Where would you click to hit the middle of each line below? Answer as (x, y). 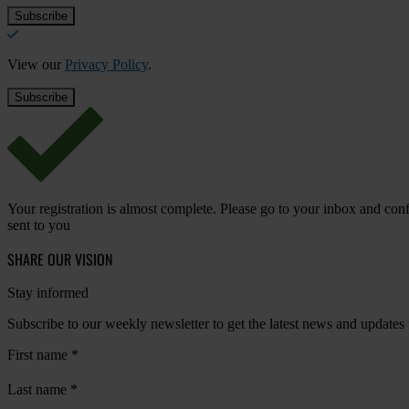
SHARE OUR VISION (60, 259)
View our (36, 64)
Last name (39, 389)
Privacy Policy (106, 64)
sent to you (39, 225)
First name (39, 354)
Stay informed (48, 292)
